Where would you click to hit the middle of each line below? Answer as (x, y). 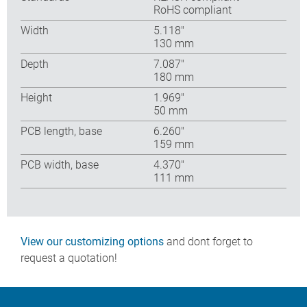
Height (36, 97)
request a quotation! (69, 258)
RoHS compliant (193, 10)
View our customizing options (92, 242)
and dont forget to (208, 242)
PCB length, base (61, 131)
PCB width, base (60, 164)
